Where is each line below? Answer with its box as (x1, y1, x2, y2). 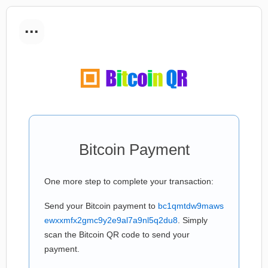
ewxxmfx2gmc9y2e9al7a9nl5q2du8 (44, 215, 178, 225)
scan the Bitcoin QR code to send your (44, 230, 190, 239)
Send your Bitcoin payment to (44, 201, 158, 211)
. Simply (178, 215, 208, 225)
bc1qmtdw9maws (158, 201, 224, 211)
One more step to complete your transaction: (44, 176, 214, 186)
